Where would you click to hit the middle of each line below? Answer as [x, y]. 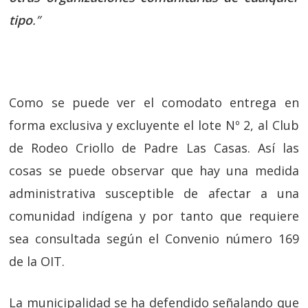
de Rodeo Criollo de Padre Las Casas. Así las [154, 148]
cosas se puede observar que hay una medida [154, 171]
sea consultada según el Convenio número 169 [154, 239]
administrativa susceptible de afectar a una [154, 194]
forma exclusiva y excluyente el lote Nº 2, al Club [154, 125]
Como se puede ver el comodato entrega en [154, 103]
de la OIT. [37, 262]
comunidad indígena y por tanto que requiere [154, 216]
